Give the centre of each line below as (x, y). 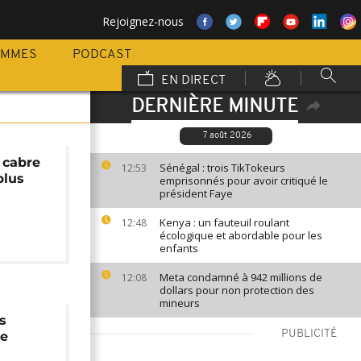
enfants (179, 248)
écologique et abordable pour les (241, 235)
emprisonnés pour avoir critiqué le (244, 180)
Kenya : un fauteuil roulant (224, 222)
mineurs (180, 303)
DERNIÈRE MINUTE (214, 107)
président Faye (196, 193)
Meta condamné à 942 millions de (241, 277)
